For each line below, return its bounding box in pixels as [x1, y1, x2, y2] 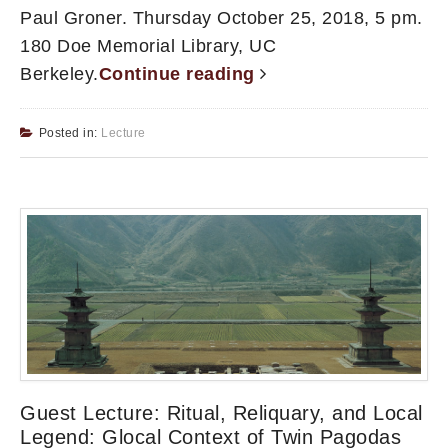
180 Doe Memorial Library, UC [20, 36, 276, 57]
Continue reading [98, 64, 260, 85]
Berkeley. [20, 64, 99, 85]
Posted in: [38, 126, 101, 141]
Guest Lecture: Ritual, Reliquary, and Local [20, 401, 423, 424]
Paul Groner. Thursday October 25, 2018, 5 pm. [20, 8, 423, 29]
